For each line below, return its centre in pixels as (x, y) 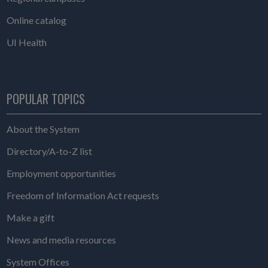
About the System (43, 129)
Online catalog (36, 20)
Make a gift (30, 218)
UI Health (26, 42)
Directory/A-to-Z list (49, 151)
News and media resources (61, 240)
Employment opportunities (61, 173)
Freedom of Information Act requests (83, 196)
